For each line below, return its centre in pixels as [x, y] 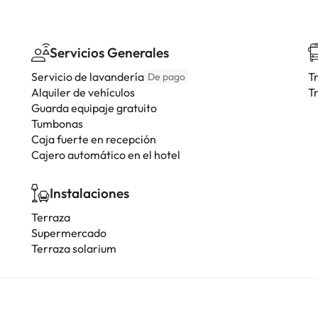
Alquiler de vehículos [83, 92]
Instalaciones [89, 193]
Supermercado [69, 233]
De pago [166, 77]
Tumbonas [57, 124]
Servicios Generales [109, 53]
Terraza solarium [74, 248]
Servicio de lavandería [88, 77]
